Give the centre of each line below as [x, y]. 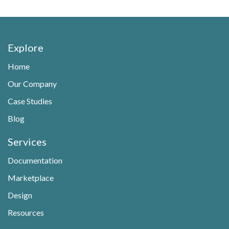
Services [27, 142]
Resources [26, 212]
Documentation [35, 160]
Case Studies [30, 101]
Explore [26, 48]
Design [20, 195]
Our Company [32, 84]
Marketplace [31, 178]
